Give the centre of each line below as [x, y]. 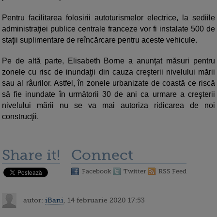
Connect [102, 155]
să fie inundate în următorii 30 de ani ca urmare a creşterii [108, 94]
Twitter [135, 171]
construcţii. [20, 117]
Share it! [31, 155]
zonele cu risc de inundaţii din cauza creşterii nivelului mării [108, 72]
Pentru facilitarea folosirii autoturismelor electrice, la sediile [108, 18]
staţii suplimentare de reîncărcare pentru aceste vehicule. [100, 40]
